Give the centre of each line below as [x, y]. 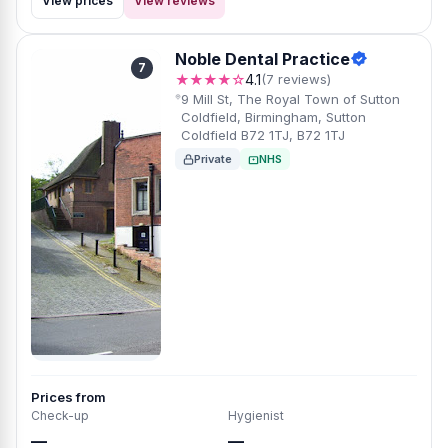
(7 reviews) [296, 79]
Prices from [68, 397]
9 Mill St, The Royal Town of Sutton [290, 99]
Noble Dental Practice [262, 59]
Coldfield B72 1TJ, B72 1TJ [262, 135]
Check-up [60, 415]
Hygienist [256, 415]
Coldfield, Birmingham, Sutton [273, 117]
